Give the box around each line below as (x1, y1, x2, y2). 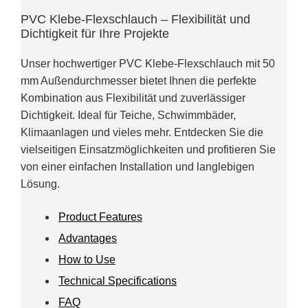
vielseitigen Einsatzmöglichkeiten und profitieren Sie (21, 143, 276, 155)
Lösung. (21, 177, 60, 190)
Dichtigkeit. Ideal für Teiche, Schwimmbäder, (21, 109, 236, 121)
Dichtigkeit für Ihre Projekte (21, 26, 169, 41)
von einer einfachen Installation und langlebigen (21, 160, 254, 173)
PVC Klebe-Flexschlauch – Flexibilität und (21, 12, 250, 26)
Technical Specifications (58, 274, 177, 287)
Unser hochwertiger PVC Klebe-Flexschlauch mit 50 (21, 57, 275, 69)
